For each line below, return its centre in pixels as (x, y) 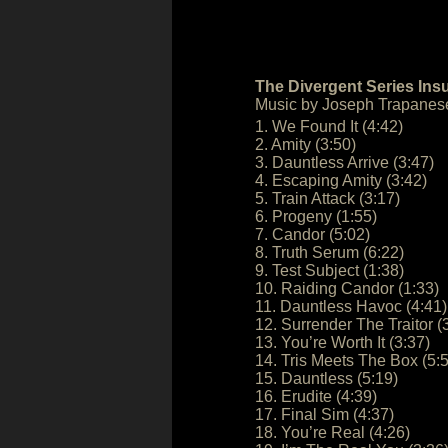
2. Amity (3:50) (305, 144)
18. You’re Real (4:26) (332, 432)
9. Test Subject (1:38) (329, 270)
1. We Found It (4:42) (329, 126)
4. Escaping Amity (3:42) (341, 180)
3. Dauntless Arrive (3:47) (344, 162)
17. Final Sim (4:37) (324, 414)
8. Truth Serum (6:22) (329, 252)
